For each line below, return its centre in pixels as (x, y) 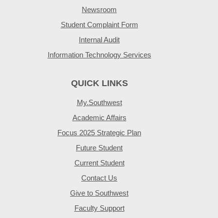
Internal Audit (99, 40)
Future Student (99, 148)
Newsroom (99, 9)
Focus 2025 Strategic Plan (99, 133)
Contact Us (99, 178)
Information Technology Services (99, 55)
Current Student (99, 163)
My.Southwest (99, 102)
